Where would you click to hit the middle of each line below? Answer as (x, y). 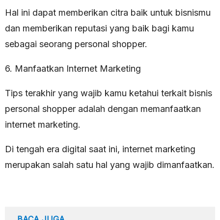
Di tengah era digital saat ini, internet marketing (100, 149)
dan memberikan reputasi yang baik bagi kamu (99, 28)
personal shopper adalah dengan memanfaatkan (103, 109)
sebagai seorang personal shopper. (76, 44)
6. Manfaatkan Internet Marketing (73, 68)
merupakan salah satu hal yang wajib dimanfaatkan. (110, 165)
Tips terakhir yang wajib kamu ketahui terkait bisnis (109, 93)
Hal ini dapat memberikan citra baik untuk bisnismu (108, 12)
